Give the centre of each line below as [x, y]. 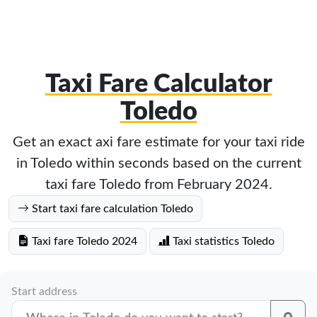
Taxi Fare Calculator [158, 84]
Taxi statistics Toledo [222, 241]
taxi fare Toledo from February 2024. [158, 185]
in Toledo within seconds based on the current [158, 163]
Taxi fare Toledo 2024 [83, 241]
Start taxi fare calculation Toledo [111, 209]
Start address [44, 292]
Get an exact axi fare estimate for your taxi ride [158, 142]
